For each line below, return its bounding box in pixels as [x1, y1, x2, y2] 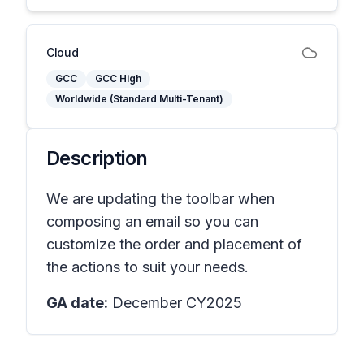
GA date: [46, 294, 108, 311]
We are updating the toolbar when [46, 190, 275, 207]
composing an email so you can [46, 213, 258, 230]
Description [46, 146, 148, 170]
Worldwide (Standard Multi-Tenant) [55, 93, 223, 105]
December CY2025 [108, 294, 242, 311]
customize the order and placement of [46, 236, 302, 253]
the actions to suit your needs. [46, 258, 249, 275]
